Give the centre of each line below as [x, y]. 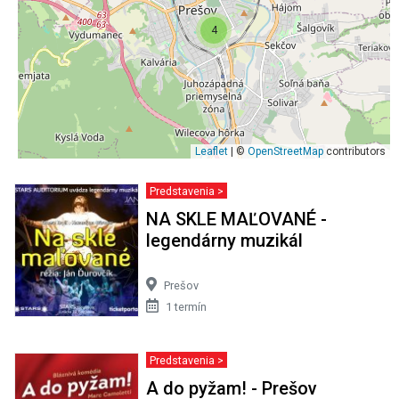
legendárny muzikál [224, 240]
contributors [354, 151]
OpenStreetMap [285, 151]
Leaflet [212, 151]
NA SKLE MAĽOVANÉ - [236, 219]
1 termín [186, 306]
